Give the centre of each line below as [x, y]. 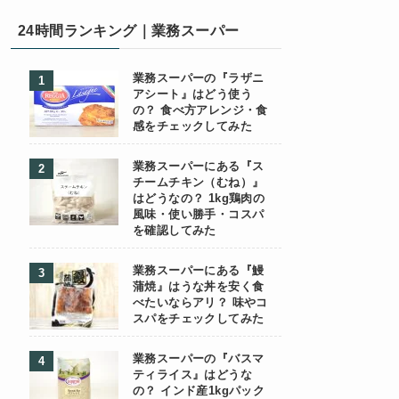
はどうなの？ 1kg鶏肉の [199, 199]
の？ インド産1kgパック [199, 391]
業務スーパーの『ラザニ [199, 78]
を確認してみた [175, 231]
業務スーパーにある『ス [199, 167]
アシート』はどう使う [192, 94]
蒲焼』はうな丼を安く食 [199, 287]
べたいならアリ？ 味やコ [200, 303]
